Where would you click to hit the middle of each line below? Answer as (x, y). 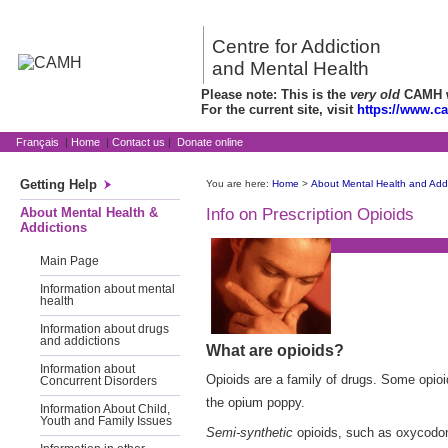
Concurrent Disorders (98, 381)
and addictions (80, 341)
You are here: (239, 183)
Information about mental (107, 289)
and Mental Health (290, 69)
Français (37, 142)
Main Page (69, 261)
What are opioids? (275, 350)
